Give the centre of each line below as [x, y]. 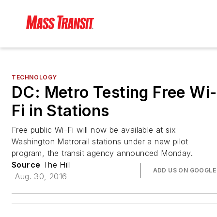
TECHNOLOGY [34, 77]
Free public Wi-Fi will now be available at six [94, 130]
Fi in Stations [61, 111]
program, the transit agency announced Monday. [102, 153]
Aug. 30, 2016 [41, 177]
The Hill [56, 165]
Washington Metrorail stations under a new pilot [100, 142]
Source [26, 165]
